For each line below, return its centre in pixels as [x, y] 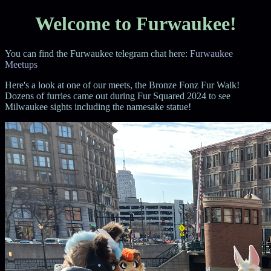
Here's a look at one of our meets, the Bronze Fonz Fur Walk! [122, 85]
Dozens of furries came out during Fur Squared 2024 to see [118, 96]
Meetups [21, 64]
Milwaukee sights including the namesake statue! [98, 106]
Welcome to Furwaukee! [135, 24]
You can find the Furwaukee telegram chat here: [97, 53]
